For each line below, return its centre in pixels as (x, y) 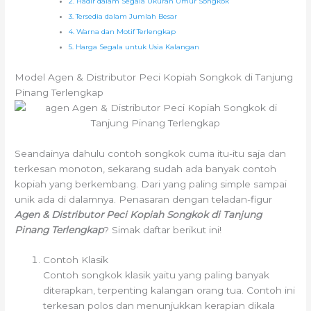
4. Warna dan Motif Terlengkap (123, 32)
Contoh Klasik (76, 260)
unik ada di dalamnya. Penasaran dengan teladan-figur (144, 199)
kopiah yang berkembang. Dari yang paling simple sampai (151, 184)
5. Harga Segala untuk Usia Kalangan (134, 47)
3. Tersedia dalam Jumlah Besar (123, 17)
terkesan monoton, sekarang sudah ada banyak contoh (146, 168)
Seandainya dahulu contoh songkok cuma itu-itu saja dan (151, 153)
